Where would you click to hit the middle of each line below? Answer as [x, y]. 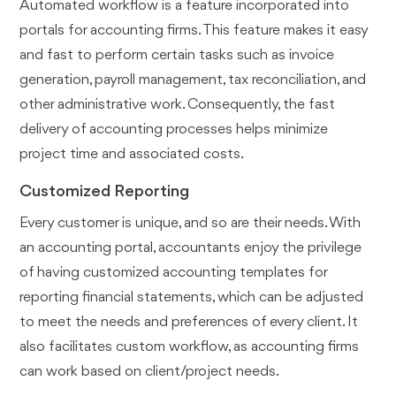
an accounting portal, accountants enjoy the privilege [191, 248]
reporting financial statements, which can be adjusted [192, 298]
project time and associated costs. [132, 155]
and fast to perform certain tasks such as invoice [177, 56]
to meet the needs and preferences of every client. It [189, 323]
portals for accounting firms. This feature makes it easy [194, 31]
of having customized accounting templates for [174, 273]
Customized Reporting [105, 192]
